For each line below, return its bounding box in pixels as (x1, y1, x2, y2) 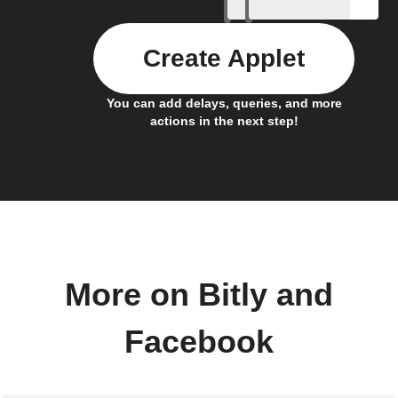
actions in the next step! (149, 113, 298, 128)
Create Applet (143, 44, 305, 72)
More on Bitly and (65, 276, 333, 313)
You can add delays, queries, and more (106, 95, 342, 110)
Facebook (124, 323, 274, 360)
